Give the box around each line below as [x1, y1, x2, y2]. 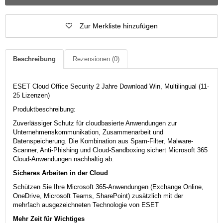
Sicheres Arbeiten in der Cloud [13, 169, 108, 177]
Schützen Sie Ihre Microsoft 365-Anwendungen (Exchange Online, [13, 183, 204, 191]
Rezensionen [73, 55, 112, 63]
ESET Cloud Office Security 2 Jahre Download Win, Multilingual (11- [13, 82, 209, 90]
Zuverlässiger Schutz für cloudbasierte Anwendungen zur [13, 119, 177, 127]
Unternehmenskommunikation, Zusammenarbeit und [13, 128, 163, 136]
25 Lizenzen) [13, 91, 50, 99]
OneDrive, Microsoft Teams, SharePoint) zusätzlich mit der [13, 192, 183, 200]
